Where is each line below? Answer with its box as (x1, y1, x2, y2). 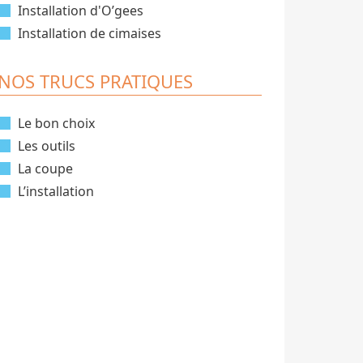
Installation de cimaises (18, 24, 161, 42)
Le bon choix (18, 114, 95, 132)
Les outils (18, 137, 75, 155)
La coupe (18, 160, 73, 177)
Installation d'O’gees (18, 2, 143, 19)
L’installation (18, 182, 94, 200)
